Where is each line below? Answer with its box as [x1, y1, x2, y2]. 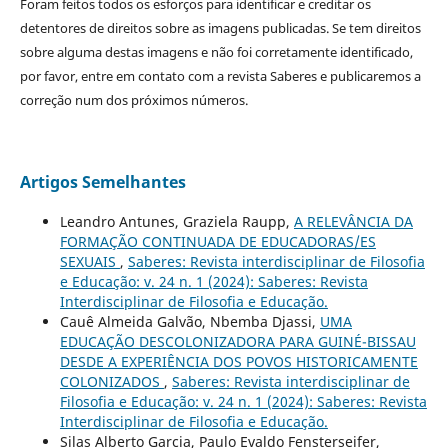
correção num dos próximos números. [19, 90, 248, 109]
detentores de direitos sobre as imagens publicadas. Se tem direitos [19, 18, 421, 37]
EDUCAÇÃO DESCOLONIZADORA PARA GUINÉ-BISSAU [59, 331, 416, 351]
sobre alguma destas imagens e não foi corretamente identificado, [19, 42, 413, 61]
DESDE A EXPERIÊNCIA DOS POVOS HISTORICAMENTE [59, 351, 418, 371]
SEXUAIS [59, 251, 120, 271]
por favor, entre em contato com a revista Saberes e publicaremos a [19, 66, 421, 85]
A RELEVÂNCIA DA [293, 211, 413, 231]
